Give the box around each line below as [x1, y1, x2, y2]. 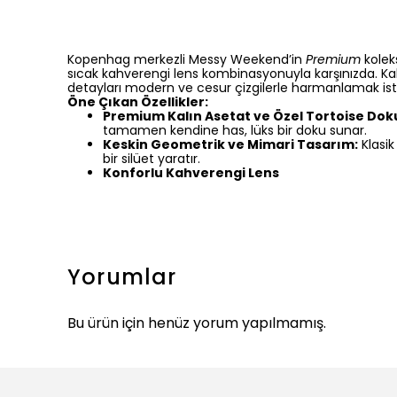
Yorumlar [67, 262, 177, 292]
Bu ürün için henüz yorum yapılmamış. [67, 313, 326, 333]
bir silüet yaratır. [103, 150, 200, 167]
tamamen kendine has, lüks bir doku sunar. [103, 121, 367, 139]
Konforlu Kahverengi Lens [103, 164, 279, 182]
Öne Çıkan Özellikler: [67, 93, 208, 111]
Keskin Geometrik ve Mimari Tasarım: [103, 136, 358, 153]
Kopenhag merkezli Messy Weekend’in [67, 51, 306, 68]
